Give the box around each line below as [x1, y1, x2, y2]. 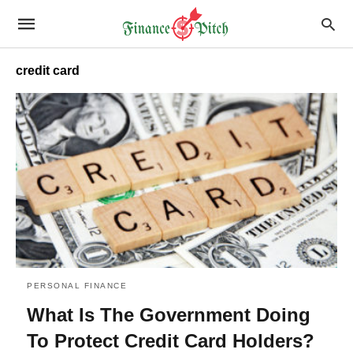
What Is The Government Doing [27, 303, 310, 325]
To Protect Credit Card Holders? [27, 329, 314, 351]
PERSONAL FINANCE [27, 281, 127, 290]
